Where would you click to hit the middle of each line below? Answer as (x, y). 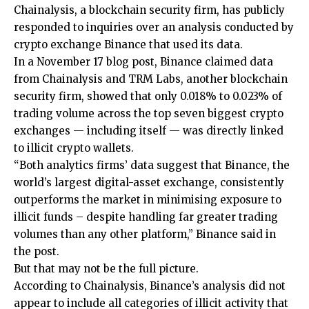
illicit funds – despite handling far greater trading (146, 217)
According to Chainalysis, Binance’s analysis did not (150, 286)
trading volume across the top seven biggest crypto (149, 113)
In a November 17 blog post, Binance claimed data (143, 61)
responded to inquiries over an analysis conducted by (154, 27)
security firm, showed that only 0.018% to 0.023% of (148, 96)
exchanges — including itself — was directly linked (149, 130)
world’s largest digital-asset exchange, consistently (149, 182)
